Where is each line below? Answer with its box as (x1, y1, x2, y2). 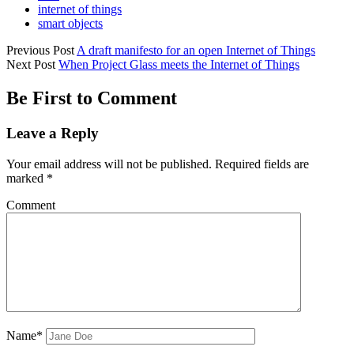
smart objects (38, 17, 103, 31)
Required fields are (215, 156, 309, 171)
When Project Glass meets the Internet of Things (58, 58, 299, 72)
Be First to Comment (6, 88, 177, 109)
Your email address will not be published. (6, 156, 212, 171)
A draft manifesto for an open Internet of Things (77, 43, 315, 58)
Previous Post (6, 43, 74, 58)
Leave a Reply (6, 125, 99, 142)
